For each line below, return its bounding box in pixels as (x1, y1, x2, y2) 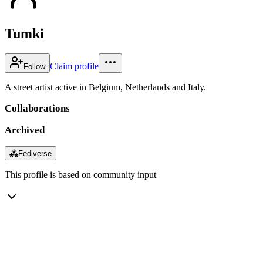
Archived (5, 124, 45, 136)
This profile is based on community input (5, 169, 156, 180)
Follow (23, 62, 45, 71)
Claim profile (50, 60, 99, 71)
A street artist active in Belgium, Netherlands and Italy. (5, 82, 206, 92)
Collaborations (5, 102, 70, 114)
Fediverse (18, 149, 52, 158)
